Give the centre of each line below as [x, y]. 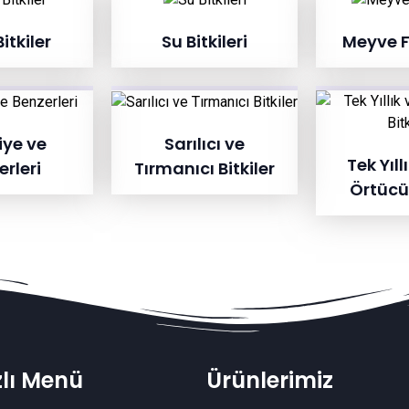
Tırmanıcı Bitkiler [204, 168]
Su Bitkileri [204, 42]
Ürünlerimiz [270, 381]
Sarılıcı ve [204, 143]
